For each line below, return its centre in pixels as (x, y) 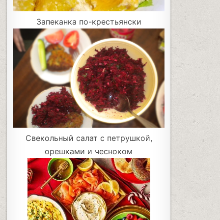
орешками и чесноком (89, 151)
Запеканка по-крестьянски (89, 21)
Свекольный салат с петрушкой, (89, 138)
